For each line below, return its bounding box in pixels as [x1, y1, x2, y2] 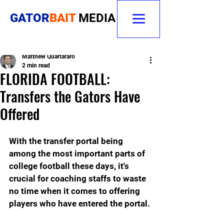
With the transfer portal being [9, 136, 125, 146]
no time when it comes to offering [9, 186, 142, 196]
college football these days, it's [9, 161, 131, 171]
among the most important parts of [9, 148, 147, 158]
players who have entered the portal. [9, 198, 150, 208]
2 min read [22, 62, 50, 69]
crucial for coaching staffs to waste [9, 173, 148, 183]
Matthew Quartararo [22, 53, 75, 60]
